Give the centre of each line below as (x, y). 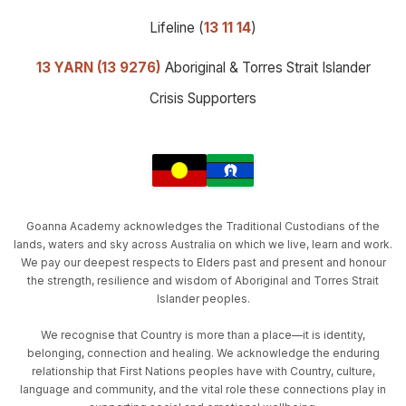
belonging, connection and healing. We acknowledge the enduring (203, 353)
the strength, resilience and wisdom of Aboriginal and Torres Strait (203, 281)
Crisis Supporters (203, 99)
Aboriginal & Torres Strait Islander (266, 68)
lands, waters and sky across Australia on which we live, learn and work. (203, 245)
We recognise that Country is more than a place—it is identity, (203, 335)
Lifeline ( (177, 28)
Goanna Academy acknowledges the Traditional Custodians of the (203, 227)
